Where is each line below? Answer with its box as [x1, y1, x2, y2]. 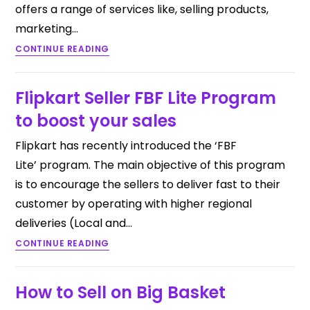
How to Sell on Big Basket [15, 281, 226, 304]
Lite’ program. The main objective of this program [15, 157, 286, 173]
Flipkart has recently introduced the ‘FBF [15, 138, 237, 154]
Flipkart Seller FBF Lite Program [15, 86, 277, 109]
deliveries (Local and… [15, 215, 133, 231]
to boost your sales [15, 109, 177, 132]
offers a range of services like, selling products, [15, 1, 269, 17]
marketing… [15, 21, 79, 37]
